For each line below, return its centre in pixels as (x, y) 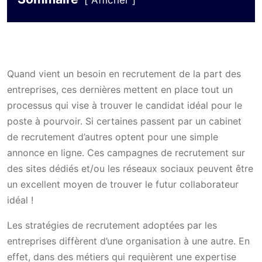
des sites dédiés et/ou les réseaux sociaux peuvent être (130, 168)
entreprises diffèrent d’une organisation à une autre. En (128, 241)
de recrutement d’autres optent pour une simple (113, 137)
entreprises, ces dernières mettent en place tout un (120, 89)
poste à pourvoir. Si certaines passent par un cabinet (124, 121)
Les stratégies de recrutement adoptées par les (112, 225)
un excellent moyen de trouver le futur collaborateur (123, 184)
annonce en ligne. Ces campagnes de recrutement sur (126, 153)
